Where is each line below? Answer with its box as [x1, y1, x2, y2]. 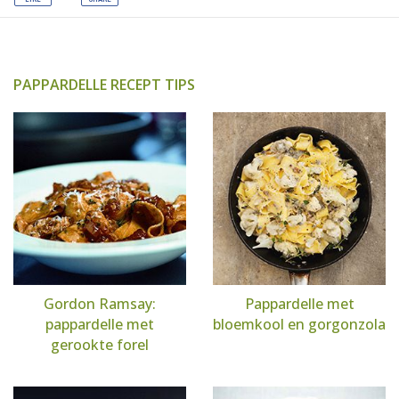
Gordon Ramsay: [44, 294, 156, 313]
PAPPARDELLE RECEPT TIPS [13, 75, 195, 94]
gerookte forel [51, 335, 149, 354]
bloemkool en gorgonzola [213, 314, 386, 334]
